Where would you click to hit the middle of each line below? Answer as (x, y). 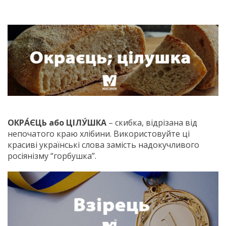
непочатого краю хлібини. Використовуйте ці (99, 134)
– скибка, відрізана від (152, 123)
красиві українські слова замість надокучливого (103, 145)
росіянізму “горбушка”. (52, 156)
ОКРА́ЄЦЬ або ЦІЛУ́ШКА (57, 123)
